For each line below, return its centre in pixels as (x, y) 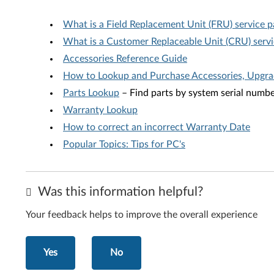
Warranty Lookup (100, 110)
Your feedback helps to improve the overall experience (142, 215)
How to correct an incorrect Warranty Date (157, 127)
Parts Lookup (91, 93)
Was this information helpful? (119, 192)
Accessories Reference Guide (125, 59)
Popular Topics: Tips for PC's (124, 144)
